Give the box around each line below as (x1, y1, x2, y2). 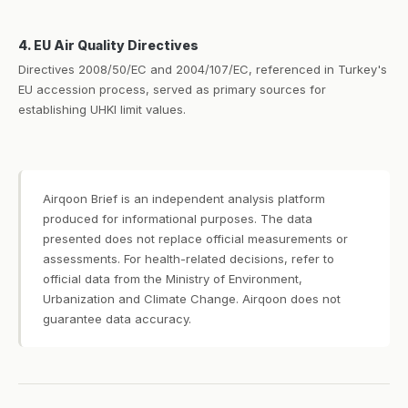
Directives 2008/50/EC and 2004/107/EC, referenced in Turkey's (18, 62, 387, 76)
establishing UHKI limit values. (18, 102, 186, 117)
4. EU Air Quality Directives (18, 37, 199, 53)
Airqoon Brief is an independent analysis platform (43, 191, 325, 206)
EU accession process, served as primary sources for (18, 82, 326, 97)
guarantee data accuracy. (43, 311, 191, 326)
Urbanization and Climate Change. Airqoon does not (43, 291, 341, 306)
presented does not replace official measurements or (43, 231, 348, 246)
